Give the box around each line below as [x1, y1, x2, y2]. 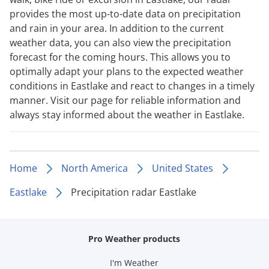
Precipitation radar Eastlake [71, 185, 196, 199]
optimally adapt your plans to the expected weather [10, 64, 244, 78]
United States [152, 161, 213, 175]
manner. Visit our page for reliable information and [10, 93, 241, 107]
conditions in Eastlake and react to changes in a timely [10, 79, 255, 92]
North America [61, 161, 128, 175]
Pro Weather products [88, 232, 181, 244]
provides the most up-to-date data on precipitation [10, 7, 241, 20]
